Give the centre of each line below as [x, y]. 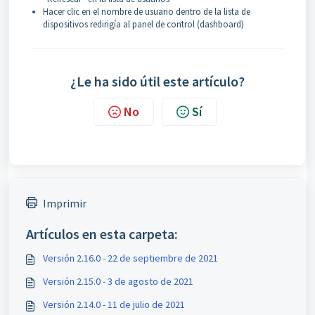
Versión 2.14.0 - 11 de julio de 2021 [114, 304]
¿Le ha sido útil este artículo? [157, 81]
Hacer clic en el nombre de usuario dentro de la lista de [147, 12]
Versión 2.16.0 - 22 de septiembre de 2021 [130, 258]
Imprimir [65, 203]
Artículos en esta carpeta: [102, 234]
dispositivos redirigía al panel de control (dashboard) [143, 24]
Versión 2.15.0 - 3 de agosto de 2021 [118, 281]
